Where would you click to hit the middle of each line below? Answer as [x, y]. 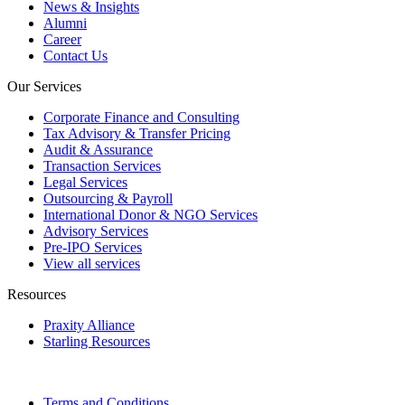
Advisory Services [96, 231]
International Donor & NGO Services [151, 215]
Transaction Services [102, 166]
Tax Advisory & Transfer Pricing [137, 134]
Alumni [65, 24]
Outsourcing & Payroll [108, 199]
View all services [92, 264]
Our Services [44, 87]
